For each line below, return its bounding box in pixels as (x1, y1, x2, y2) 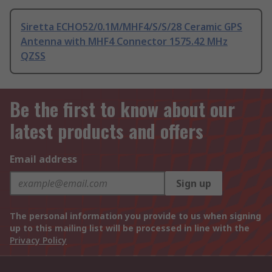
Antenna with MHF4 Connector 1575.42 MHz (21, 35, 228, 49)
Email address (10, 152, 77, 166)
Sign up (176, 177, 211, 191)
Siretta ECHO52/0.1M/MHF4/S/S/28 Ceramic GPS (21, 20, 242, 34)
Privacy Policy (10, 234, 67, 246)
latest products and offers (10, 117, 203, 145)
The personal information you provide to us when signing (10, 210, 261, 222)
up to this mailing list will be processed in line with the (10, 222, 250, 234)
